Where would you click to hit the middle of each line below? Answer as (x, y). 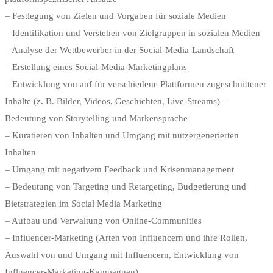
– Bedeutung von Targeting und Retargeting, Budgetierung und (126, 187)
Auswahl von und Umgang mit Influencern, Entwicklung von (122, 255)
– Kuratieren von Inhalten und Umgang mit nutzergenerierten (122, 136)
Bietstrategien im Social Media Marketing (83, 204)
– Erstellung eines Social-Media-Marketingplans (96, 67)
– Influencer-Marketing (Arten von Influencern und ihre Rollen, (126, 238)
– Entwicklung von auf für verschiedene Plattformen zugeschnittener (136, 84)
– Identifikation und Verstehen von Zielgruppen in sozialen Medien (133, 33)
